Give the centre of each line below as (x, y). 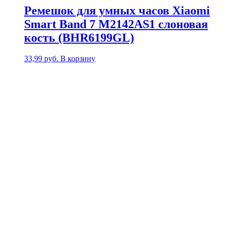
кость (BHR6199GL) (79, 37)
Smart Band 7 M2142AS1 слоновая (116, 24)
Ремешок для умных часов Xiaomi (117, 10)
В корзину (78, 59)
